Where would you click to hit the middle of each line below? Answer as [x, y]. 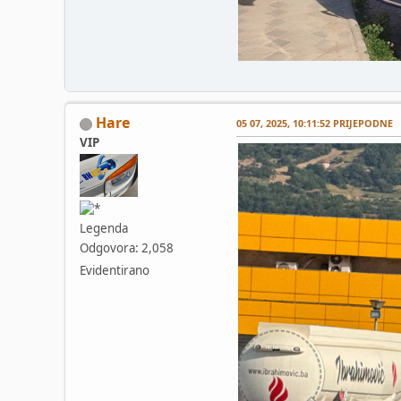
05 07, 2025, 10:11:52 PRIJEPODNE [315, 124]
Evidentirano [115, 271]
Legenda [104, 229]
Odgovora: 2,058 [127, 248]
